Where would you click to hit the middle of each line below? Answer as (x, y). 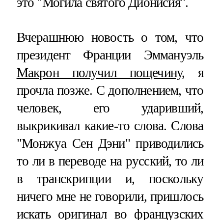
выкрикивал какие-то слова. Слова (110, 126)
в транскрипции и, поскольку (110, 179)
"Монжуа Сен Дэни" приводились (110, 144)
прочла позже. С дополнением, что (110, 91)
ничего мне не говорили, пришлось (110, 197)
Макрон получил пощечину (99, 73)
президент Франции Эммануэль (110, 55)
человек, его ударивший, (110, 108)
